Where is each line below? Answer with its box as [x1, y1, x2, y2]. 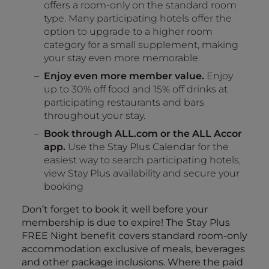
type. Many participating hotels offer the [43, 13, 232, 24]
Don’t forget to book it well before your [22, 204, 208, 215]
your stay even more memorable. [43, 52, 200, 64]
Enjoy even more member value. [43, 70, 207, 82]
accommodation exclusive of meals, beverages [22, 243, 245, 255]
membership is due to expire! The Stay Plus [22, 217, 230, 228]
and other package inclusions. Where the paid [22, 256, 243, 268]
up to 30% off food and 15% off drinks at [43, 83, 228, 95]
